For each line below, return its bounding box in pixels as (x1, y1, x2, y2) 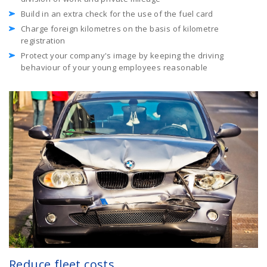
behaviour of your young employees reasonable (21, 61, 208, 73)
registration (21, 35, 66, 46)
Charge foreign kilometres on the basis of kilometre (21, 23, 219, 34)
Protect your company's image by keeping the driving (21, 49, 224, 61)
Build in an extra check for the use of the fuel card (21, 8, 213, 19)
